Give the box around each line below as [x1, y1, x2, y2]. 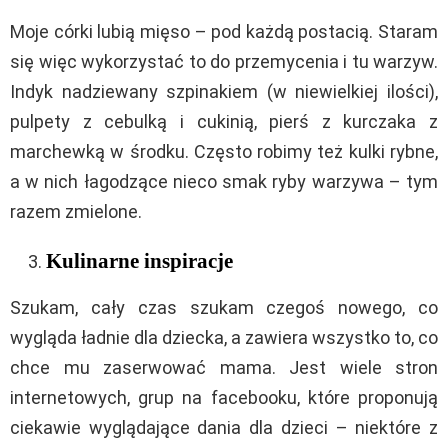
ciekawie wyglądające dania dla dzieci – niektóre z [10, 416, 438, 438]
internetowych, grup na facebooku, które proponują [10, 386, 438, 408]
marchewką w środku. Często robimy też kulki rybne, [10, 140, 438, 162]
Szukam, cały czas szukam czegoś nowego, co [10, 296, 438, 318]
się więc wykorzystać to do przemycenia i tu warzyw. [10, 50, 438, 72]
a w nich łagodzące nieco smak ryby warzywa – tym [10, 170, 438, 192]
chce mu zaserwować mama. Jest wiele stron [10, 356, 438, 378]
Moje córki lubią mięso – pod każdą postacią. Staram [10, 20, 438, 42]
